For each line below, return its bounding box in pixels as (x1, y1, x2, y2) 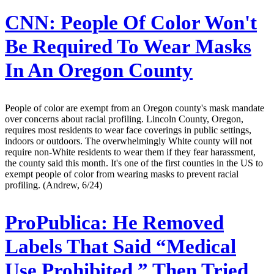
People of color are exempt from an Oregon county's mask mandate (5, 102, 264, 113)
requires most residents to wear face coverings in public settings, (5, 124, 251, 135)
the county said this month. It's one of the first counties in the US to (5, 157, 263, 168)
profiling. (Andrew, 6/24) (5, 179, 102, 190)
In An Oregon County (5, 59, 193, 81)
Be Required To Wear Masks (5, 35, 251, 57)
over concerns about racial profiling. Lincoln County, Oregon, (5, 113, 243, 124)
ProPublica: (5, 211, 108, 234)
